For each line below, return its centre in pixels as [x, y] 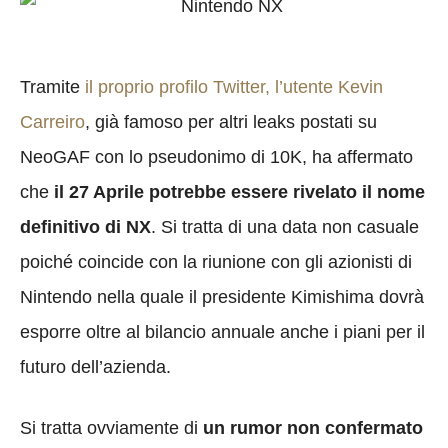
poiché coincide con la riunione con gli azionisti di [216, 261]
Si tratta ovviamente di [111, 427]
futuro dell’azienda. [95, 366]
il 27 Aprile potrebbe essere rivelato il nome [239, 191]
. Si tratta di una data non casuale [285, 226]
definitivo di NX [85, 226]
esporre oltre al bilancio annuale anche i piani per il [222, 331]
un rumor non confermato [313, 427]
